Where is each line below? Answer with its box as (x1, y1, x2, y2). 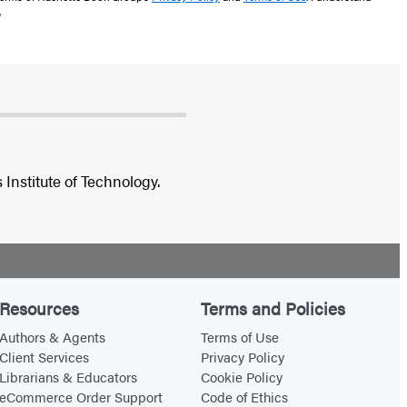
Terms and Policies (201, 296, 346, 322)
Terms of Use (201, 327, 280, 347)
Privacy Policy (201, 347, 285, 367)
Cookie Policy (201, 367, 283, 387)
